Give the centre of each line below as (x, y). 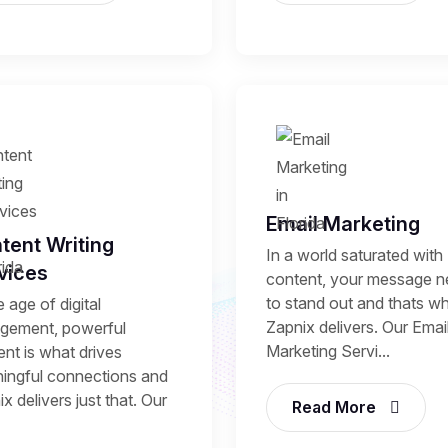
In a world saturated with (354, 255)
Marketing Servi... (328, 351)
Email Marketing (343, 224)
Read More (336, 407)
